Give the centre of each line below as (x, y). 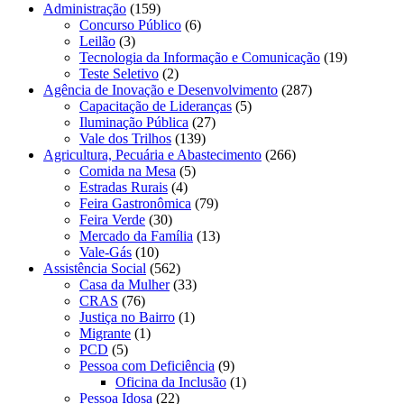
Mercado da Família (136, 235)
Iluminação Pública (134, 122)
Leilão (97, 41)
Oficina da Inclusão (171, 381)
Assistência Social (95, 268)
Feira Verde (112, 219)
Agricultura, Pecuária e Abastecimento (152, 154)
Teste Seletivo (119, 73)
